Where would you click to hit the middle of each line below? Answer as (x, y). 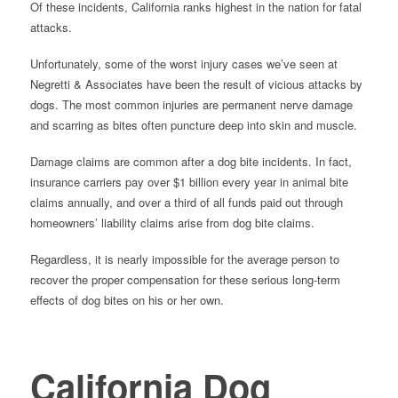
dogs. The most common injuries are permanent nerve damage (191, 104)
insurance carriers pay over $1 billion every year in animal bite (189, 181)
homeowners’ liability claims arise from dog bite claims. (172, 222)
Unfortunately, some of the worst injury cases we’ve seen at (183, 63)
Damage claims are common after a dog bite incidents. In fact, (191, 161)
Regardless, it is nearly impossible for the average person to (184, 259)
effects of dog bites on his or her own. (127, 300)
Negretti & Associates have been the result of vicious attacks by (196, 84)
